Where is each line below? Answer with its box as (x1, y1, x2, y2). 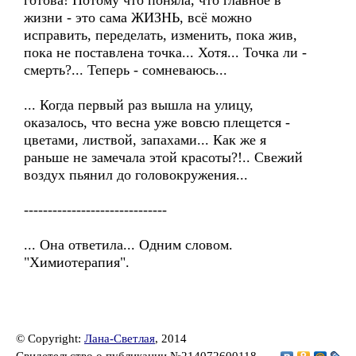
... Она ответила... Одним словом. (24, 237, 237, 253)
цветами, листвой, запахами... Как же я (24, 132, 266, 148)
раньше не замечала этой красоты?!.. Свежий (24, 149, 303, 165)
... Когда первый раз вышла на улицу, (24, 97, 253, 113)
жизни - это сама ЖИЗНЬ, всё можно (24, 10, 252, 25)
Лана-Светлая (84, 332, 155, 345)
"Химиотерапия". (24, 254, 130, 270)
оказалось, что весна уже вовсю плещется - (24, 114, 290, 130)
